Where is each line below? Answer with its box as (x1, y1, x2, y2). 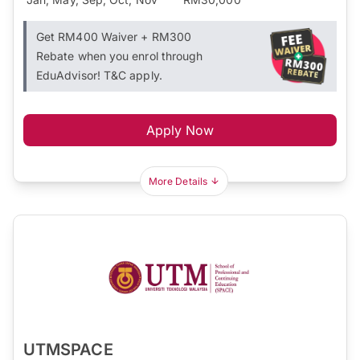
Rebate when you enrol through (36, 48, 203, 63)
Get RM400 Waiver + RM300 (36, 29, 191, 43)
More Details (149, 174, 207, 187)
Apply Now (145, 121, 215, 138)
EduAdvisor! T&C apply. (36, 67, 162, 82)
